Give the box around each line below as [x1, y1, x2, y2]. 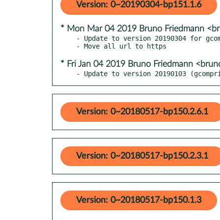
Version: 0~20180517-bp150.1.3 [76, 195, 201, 205]
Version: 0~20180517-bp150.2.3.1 [76, 151, 208, 161]
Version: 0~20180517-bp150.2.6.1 [76, 107, 208, 116]
